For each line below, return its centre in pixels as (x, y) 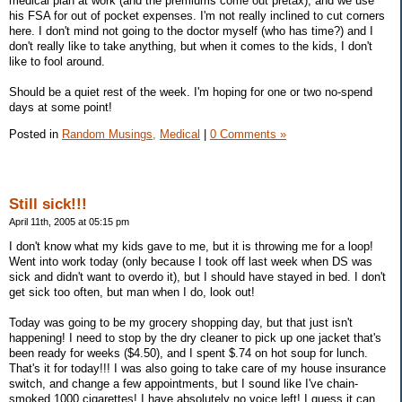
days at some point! (61, 107)
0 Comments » (248, 134)
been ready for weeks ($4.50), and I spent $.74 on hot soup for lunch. (188, 354)
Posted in (35, 134)
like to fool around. (57, 61)
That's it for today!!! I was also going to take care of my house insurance (197, 369)
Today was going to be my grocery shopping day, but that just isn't (181, 323)
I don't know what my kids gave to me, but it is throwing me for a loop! (191, 247)
